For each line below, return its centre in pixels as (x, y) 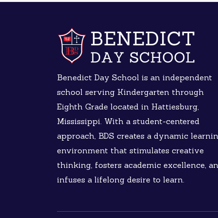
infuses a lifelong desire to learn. (121, 180)
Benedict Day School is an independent (135, 77)
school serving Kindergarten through (130, 92)
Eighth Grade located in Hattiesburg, (128, 107)
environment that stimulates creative (130, 150)
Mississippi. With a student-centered (128, 121)
